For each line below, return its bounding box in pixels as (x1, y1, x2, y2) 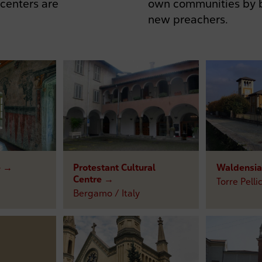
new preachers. (148, 12, 229, 27)
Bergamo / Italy (73, 187, 140, 199)
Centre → (73, 173, 114, 185)
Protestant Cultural (73, 161, 156, 173)
